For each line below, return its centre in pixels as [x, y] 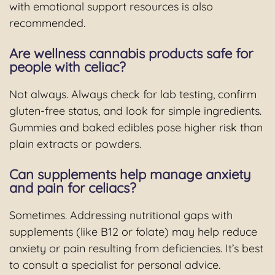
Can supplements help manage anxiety [130, 175]
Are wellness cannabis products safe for [131, 54]
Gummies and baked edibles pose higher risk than [136, 128]
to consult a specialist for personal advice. [115, 265]
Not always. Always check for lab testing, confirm [133, 95]
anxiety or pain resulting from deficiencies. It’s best [136, 249]
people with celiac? [68, 67]
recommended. [47, 23]
